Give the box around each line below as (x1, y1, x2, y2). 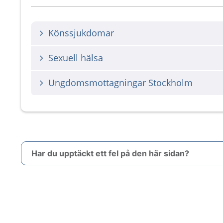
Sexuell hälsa (48, 52, 103, 64)
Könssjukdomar (48, 27, 114, 39)
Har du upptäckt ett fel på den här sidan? (31, 148, 189, 158)
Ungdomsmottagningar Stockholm (48, 77, 193, 89)
